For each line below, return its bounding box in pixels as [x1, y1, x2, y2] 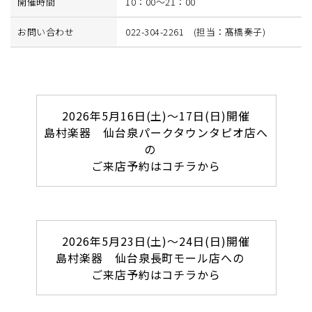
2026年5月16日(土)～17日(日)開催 [61, 107, 251, 124]
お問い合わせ [17, 24, 75, 38]
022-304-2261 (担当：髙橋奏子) [125, 24, 266, 38]
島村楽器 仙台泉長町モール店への [55, 249, 257, 266]
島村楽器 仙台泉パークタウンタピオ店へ [44, 123, 268, 141]
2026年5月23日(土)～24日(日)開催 [61, 232, 251, 249]
